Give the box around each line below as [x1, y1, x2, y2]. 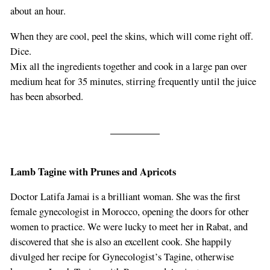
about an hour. [10, 4, 66, 18]
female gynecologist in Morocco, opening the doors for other [10, 205, 249, 219]
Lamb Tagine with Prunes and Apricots [10, 164, 176, 179]
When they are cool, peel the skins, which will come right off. [10, 29, 253, 43]
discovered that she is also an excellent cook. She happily [10, 235, 231, 249]
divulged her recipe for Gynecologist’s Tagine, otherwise [10, 250, 234, 264]
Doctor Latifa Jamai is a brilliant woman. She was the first [10, 190, 240, 204]
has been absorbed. [10, 89, 83, 103]
